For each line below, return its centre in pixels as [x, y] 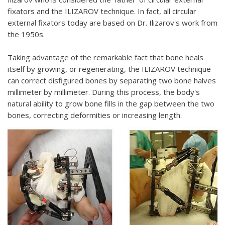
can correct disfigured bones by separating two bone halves [112, 80]
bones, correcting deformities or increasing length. [95, 115]
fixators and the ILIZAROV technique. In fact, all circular [102, 11]
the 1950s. [26, 34]
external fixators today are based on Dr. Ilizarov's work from [113, 23]
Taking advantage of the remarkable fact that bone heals [105, 57]
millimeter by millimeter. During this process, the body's [104, 92]
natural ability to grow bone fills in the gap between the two [111, 103]
